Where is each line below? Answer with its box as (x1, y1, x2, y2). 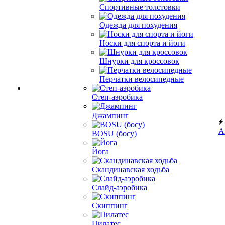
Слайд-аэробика (92, 183, 147, 192)
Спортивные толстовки (99, 3, 180, 11)
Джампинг (92, 111, 129, 120)
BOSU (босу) (92, 129, 137, 138)
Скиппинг (92, 201, 128, 210)
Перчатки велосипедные (99, 75, 184, 83)
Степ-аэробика (92, 93, 143, 101)
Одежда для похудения (99, 21, 177, 29)
